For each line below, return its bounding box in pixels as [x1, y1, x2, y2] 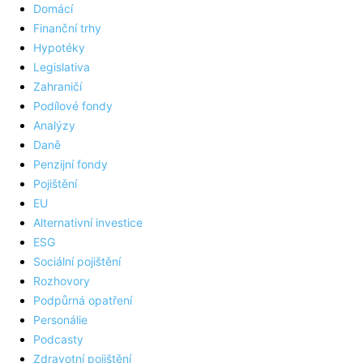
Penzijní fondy [33, 157, 108, 172]
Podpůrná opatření [33, 293, 132, 308]
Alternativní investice [33, 216, 143, 230]
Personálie [33, 313, 88, 327]
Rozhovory [33, 274, 90, 288]
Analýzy [33, 118, 75, 133]
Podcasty [33, 332, 83, 347]
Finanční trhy [33, 21, 101, 36]
